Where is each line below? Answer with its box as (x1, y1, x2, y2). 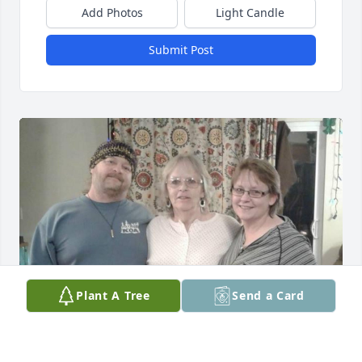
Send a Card (232, 288, 305, 303)
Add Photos (81, 5, 143, 21)
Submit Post (149, 42, 213, 58)
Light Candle (216, 5, 284, 21)
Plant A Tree (76, 288, 150, 303)
